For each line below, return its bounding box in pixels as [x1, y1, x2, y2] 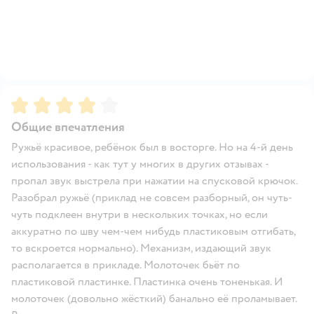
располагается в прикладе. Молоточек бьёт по [11, 257, 240, 272]
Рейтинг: [11, 95, 57, 109]
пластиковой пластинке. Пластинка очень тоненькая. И [11, 274, 283, 289]
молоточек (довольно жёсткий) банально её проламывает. [11, 291, 296, 306]
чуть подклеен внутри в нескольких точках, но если [11, 207, 268, 221]
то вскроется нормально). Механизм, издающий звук [11, 240, 271, 255]
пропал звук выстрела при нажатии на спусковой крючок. [11, 173, 297, 188]
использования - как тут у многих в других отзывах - [11, 156, 268, 171]
